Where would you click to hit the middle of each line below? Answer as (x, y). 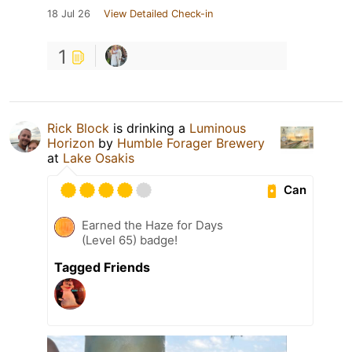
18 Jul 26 (69, 13)
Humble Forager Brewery (191, 143)
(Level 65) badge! (130, 240)
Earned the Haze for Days (152, 225)
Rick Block (78, 128)
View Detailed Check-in (158, 13)
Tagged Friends (102, 267)
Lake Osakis (99, 158)
